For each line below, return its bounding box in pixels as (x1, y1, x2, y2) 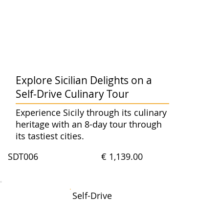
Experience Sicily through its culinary (15, 106, 167, 118)
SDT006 (8, 151, 39, 163)
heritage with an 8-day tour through (15, 118, 162, 130)
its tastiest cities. (15, 130, 84, 142)
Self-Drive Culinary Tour (15, 87, 129, 101)
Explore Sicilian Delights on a (15, 73, 152, 87)
